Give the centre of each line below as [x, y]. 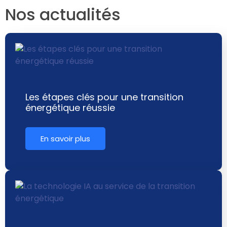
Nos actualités [63, 14]
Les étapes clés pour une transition [104, 97]
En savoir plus [65, 138]
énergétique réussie [70, 107]
